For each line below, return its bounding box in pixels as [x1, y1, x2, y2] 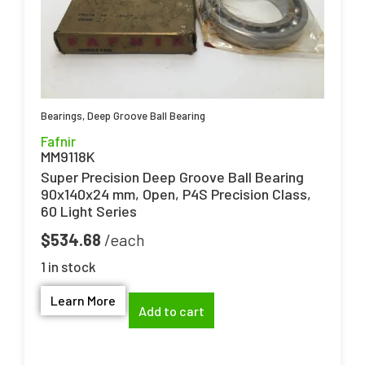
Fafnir [41, 132, 76, 149]
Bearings [41, 108, 82, 122]
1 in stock [41, 257, 96, 275]
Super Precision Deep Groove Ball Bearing [41, 167, 304, 186]
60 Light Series [41, 201, 137, 220]
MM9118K [41, 147, 95, 165]
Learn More [51, 292, 116, 309]
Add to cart [139, 302, 204, 319]
